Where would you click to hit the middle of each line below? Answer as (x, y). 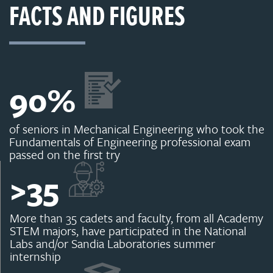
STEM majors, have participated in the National (128, 231)
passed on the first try (65, 155)
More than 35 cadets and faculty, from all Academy (136, 218)
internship (35, 257)
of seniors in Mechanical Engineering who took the (137, 129)
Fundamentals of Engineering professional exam (130, 142)
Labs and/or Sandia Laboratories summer (112, 244)
